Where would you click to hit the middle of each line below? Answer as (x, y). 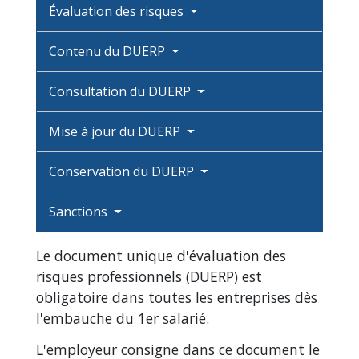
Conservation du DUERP (123, 172)
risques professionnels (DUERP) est (149, 277)
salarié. (184, 319)
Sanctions (80, 212)
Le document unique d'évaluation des (161, 256)
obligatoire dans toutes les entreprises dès (177, 298)
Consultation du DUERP (121, 92)
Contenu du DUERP (109, 52)
